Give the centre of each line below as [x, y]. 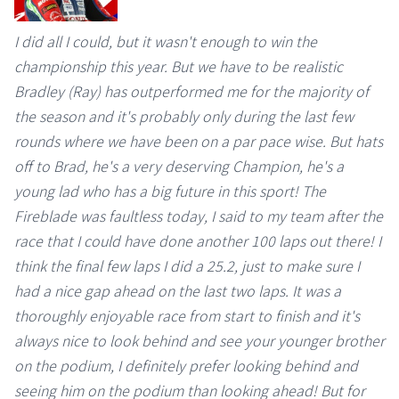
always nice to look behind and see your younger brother [199, 341]
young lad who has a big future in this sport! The [170, 191]
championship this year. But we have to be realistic [179, 66]
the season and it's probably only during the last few [184, 116]
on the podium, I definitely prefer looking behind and [186, 366]
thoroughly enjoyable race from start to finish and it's [187, 316]
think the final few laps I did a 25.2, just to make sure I [187, 266]
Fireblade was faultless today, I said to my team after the [199, 216]
